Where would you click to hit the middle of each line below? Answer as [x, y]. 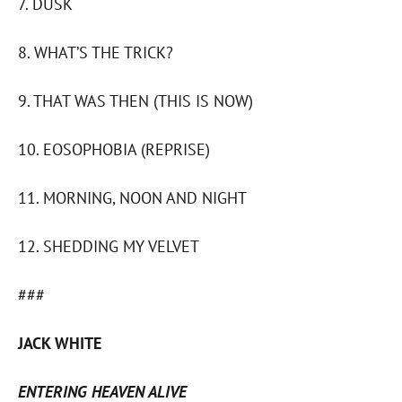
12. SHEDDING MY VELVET [109, 247]
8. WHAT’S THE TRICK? [96, 53]
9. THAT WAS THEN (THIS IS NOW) [135, 101]
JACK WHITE [60, 344]
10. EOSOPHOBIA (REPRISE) [114, 150]
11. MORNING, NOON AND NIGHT [132, 198]
